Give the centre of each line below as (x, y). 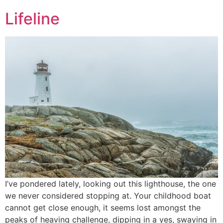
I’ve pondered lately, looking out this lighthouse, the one (111, 184)
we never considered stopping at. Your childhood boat (108, 196)
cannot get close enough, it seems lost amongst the (103, 208)
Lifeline (32, 18)
